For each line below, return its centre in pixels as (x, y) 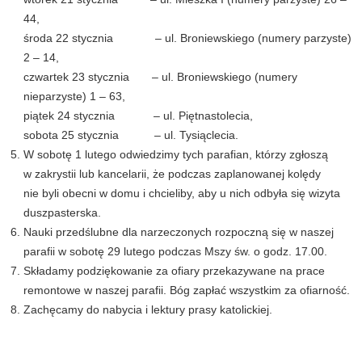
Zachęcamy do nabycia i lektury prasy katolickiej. (148, 309)
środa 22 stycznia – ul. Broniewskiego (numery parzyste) (188, 38)
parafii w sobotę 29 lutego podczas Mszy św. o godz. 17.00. (176, 251)
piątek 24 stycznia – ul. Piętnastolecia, (139, 115)
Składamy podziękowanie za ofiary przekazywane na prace (175, 270)
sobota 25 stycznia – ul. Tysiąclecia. (147, 135)
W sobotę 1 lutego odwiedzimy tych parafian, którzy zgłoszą (176, 154)
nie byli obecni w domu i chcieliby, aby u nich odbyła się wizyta (182, 193)
